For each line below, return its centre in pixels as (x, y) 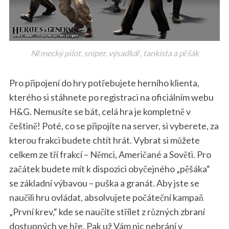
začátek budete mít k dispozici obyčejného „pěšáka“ (109, 168)
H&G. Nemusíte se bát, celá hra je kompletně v (100, 111)
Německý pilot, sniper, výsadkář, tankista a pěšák (114, 53)
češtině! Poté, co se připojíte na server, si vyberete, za (114, 125)
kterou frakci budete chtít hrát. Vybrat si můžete (104, 140)
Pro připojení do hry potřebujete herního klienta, (104, 83)
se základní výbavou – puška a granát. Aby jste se (104, 183)
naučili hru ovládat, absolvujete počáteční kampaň (106, 197)
